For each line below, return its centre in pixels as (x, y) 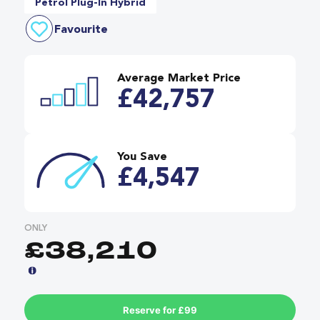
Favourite (81, 30)
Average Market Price (179, 78)
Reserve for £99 (160, 310)
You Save (142, 157)
